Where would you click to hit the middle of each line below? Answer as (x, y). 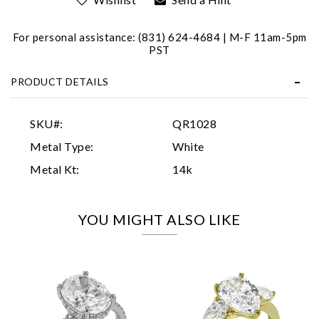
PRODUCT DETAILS (60, 81)
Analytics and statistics (121, 148)
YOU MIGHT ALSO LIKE (159, 219)
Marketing (101, 171)
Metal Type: (62, 146)
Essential (99, 103)
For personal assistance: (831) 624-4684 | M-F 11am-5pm (159, 37)
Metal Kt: (55, 169)
